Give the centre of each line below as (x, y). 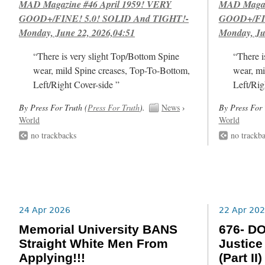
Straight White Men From (94, 243)
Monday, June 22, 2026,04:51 (77, 33)
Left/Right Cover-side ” (77, 85)
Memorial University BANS (98, 229)
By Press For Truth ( (54, 108)
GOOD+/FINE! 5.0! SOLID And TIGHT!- (104, 19)
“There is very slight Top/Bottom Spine (106, 56)
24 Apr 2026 (45, 210)
